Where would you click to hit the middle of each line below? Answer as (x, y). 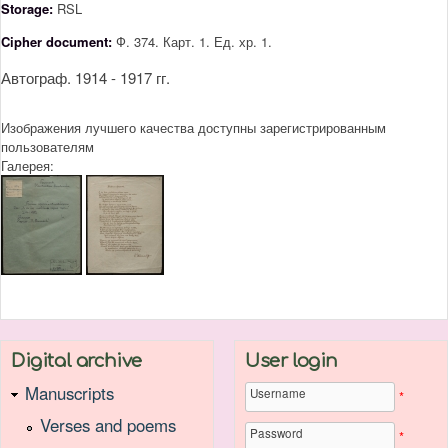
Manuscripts (69, 393)
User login (291, 361)
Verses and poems (108, 425)
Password (276, 433)
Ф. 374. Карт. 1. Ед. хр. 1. (194, 41)
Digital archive (76, 361)
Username (278, 393)
